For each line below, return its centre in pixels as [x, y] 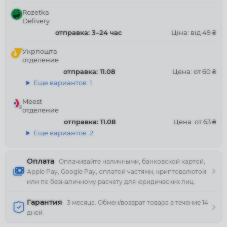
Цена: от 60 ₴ [194, 71]
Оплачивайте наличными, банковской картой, [132, 161]
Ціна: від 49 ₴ [194, 32]
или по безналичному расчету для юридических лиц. [111, 182]
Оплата [41, 161]
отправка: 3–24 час [89, 32]
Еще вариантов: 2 [63, 133]
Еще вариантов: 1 [63, 83]
